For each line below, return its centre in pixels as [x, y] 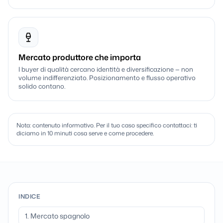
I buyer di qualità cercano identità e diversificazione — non [106, 69]
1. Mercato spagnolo [57, 216]
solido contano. [42, 86]
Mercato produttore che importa [80, 57]
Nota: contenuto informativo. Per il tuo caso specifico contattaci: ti [107, 125]
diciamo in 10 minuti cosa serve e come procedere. [85, 133]
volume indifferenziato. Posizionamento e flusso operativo [107, 78]
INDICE [30, 196]
